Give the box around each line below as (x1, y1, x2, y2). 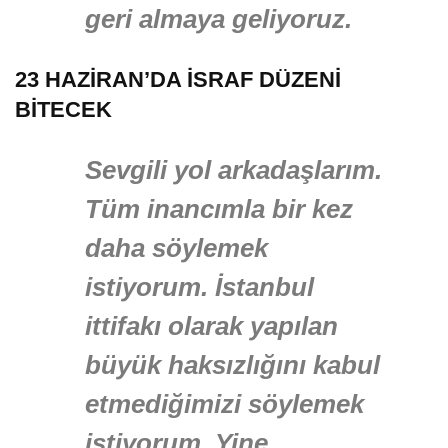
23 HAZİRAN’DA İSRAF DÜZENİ (15, 67, 341, 93)
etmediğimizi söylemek (85, 389, 364, 420)
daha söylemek (85, 233, 268, 264)
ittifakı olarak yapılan (85, 311, 338, 342)
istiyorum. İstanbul (85, 272, 314, 303)
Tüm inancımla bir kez (85, 194, 353, 225)
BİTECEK (15, 97, 112, 123)
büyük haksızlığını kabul (85, 350, 380, 381)
